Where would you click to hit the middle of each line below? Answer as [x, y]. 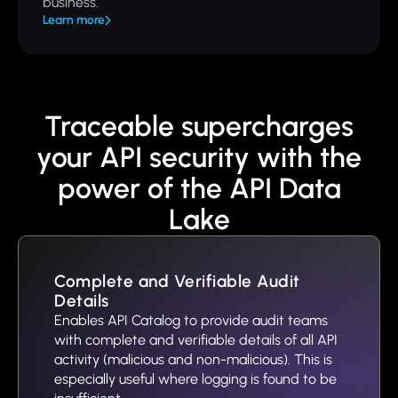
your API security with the [199, 157]
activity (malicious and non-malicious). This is [193, 359]
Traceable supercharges [199, 126]
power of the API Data [199, 188]
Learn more [74, 20]
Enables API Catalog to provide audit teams [191, 320]
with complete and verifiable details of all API [196, 340]
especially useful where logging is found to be [195, 379]
